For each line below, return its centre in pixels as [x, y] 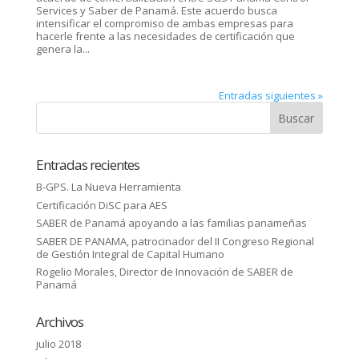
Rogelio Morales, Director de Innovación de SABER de [164, 272]
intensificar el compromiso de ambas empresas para [164, 23]
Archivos [59, 322]
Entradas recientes [87, 165]
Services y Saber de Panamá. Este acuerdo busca [156, 10]
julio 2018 [58, 344]
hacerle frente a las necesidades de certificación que [165, 36]
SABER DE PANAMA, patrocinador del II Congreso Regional [175, 241]
